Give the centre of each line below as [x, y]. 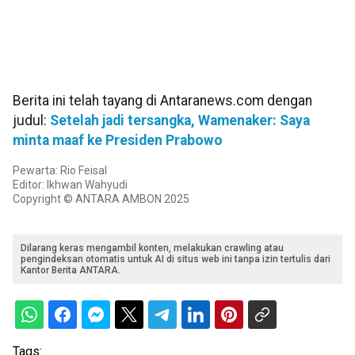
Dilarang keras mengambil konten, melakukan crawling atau [152, 248]
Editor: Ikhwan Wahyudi [70, 185]
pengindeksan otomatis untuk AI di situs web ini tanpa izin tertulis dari [176, 260]
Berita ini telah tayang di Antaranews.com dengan [162, 101]
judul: [31, 121]
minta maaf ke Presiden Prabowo [118, 141]
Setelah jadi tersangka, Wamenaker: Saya [180, 121]
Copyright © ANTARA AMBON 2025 [101, 199]
